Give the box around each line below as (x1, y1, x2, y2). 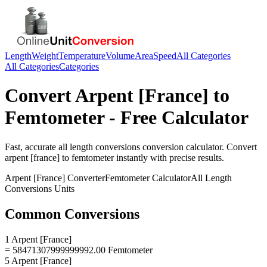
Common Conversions (5, 206, 139, 222)
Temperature (58, 51, 105, 61)
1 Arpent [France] (5, 234, 72, 244)
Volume (105, 51, 135, 61)
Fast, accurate (5, 141, 58, 152)
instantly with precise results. (114, 152, 224, 163)
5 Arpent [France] (5, 255, 72, 266)
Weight (32, 51, 58, 61)
